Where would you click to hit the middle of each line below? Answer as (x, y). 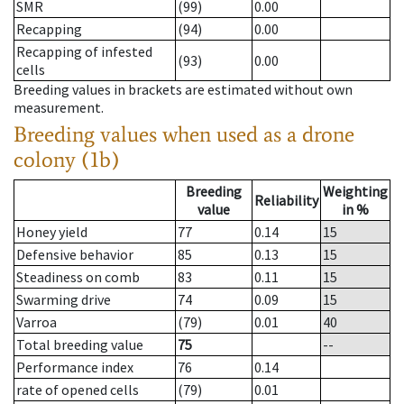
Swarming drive (64, 300)
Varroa (37, 322)
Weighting (355, 192)
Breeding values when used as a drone (184, 134)
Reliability (286, 201)
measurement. (59, 108)
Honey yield (52, 232)
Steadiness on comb (78, 277)
